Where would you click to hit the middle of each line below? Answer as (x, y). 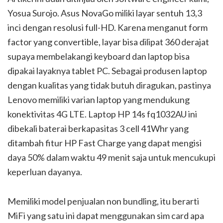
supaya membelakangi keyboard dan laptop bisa (99, 56)
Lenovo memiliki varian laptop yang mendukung (99, 100)
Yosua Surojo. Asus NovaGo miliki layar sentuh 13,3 (105, 13)
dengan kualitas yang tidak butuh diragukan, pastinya (109, 85)
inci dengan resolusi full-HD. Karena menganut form (108, 28)
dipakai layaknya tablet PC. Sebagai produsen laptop (107, 71)
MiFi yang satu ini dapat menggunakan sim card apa (106, 216)
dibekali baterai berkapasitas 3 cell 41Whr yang (98, 129)
